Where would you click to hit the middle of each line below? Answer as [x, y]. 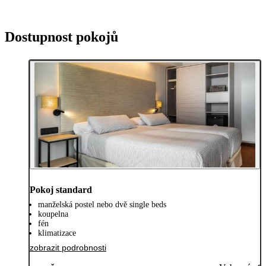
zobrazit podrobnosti [68, 247]
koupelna [53, 214]
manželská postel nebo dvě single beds [102, 204]
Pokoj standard [61, 189]
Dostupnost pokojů [61, 37]
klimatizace [57, 233]
